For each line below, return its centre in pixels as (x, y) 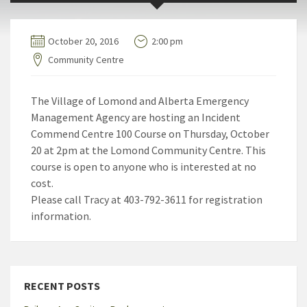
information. (61, 216)
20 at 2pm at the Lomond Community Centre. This (148, 150)
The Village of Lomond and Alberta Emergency (140, 100)
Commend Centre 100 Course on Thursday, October (150, 133)
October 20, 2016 (83, 41)
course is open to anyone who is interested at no (144, 166)
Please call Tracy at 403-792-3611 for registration (147, 199)
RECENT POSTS (62, 285)
